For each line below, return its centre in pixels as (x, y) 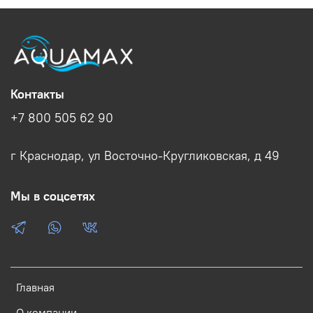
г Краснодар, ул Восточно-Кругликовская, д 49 (145, 155)
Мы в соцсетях (53, 196)
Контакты (37, 94)
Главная (35, 287)
